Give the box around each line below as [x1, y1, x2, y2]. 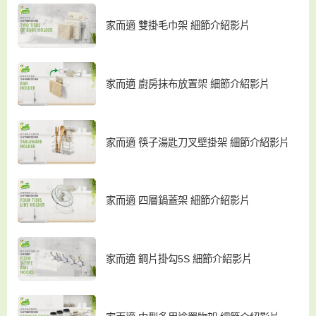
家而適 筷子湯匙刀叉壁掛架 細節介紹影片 [106, 136, 290, 148]
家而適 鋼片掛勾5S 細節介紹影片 [106, 253, 253, 265]
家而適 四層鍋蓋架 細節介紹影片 [106, 195, 250, 207]
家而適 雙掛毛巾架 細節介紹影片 [106, 20, 250, 32]
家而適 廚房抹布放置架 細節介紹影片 [106, 78, 270, 90]
